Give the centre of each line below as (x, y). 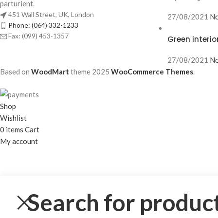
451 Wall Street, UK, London (51, 14)
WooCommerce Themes (152, 72)
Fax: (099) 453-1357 (38, 36)
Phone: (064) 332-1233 (43, 25)
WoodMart (50, 72)
